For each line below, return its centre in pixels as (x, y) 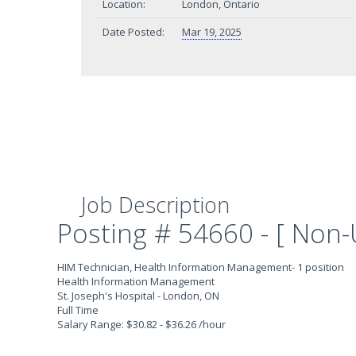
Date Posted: (133, 32)
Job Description (155, 205)
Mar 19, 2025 (212, 32)
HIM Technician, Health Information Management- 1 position (201, 267)
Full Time (78, 310)
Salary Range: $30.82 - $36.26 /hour (141, 324)
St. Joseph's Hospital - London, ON (138, 296)
